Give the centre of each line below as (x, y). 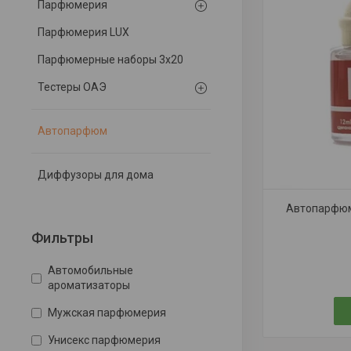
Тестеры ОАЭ (72, 87)
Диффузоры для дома (96, 175)
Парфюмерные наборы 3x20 (110, 60)
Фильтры (62, 238)
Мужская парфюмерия (107, 312)
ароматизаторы (89, 285)
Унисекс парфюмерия (104, 340)
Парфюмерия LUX (83, 32)
